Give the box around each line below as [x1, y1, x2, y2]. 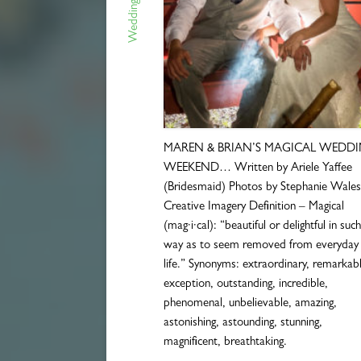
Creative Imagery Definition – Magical [163, 201, 344, 214]
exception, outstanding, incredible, [163, 278, 328, 291]
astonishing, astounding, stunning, [163, 317, 322, 330]
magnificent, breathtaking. [163, 336, 287, 349]
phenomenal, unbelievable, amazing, [163, 297, 337, 310]
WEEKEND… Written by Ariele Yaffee [163, 162, 352, 175]
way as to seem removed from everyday [163, 239, 359, 252]
